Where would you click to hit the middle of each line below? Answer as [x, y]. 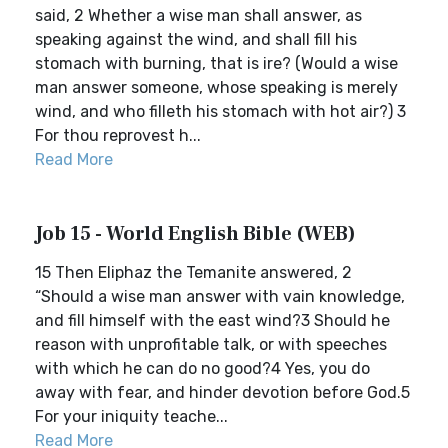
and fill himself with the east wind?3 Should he [212, 320]
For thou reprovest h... [118, 135]
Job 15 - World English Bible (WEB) [195, 234]
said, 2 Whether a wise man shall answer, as [198, 15]
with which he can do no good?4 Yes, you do [202, 368]
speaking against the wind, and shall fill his [196, 39]
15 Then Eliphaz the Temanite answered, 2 [193, 272]
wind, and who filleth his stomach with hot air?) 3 [220, 111]
